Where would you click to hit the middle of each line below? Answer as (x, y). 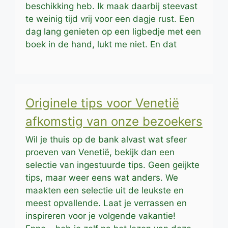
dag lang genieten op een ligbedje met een (113, 31)
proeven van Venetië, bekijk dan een (100, 152)
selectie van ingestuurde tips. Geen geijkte (112, 165)
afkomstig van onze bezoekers (114, 122)
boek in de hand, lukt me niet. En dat (101, 44)
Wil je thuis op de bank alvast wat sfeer (106, 140)
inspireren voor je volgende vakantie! (101, 216)
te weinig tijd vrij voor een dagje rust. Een (110, 19)
